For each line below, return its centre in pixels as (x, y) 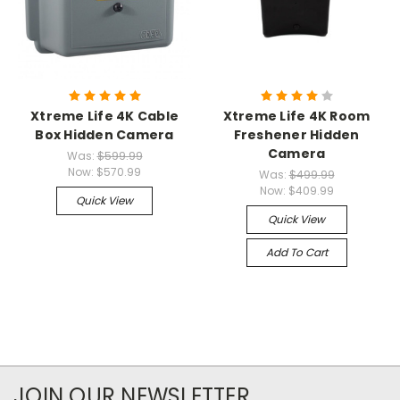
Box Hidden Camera (104, 134)
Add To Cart (296, 252)
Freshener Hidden (296, 134)
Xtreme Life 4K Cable (104, 116)
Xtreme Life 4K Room (296, 116)
